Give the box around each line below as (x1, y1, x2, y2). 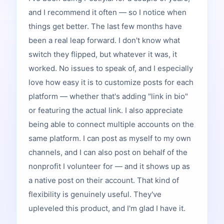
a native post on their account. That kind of (28, 175, 179, 185)
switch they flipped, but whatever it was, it (28, 49, 177, 59)
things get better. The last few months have (28, 21, 182, 31)
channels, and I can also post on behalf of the (28, 147, 187, 157)
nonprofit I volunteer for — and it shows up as (28, 161, 190, 171)
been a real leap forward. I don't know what (28, 35, 180, 45)
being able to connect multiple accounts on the (28, 119, 194, 129)
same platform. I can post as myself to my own (28, 133, 191, 143)
